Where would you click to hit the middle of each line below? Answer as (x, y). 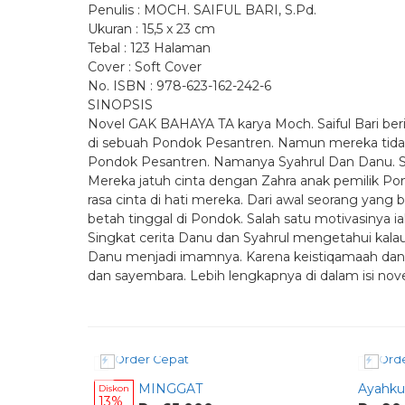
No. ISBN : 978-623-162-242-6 (179, 86)
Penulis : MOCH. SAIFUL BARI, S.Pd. (202, 10)
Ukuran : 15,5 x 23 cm (151, 29)
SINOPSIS (120, 105)
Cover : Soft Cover (145, 67)
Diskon (114, 389)
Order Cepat (151, 360)
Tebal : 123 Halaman (149, 48)
